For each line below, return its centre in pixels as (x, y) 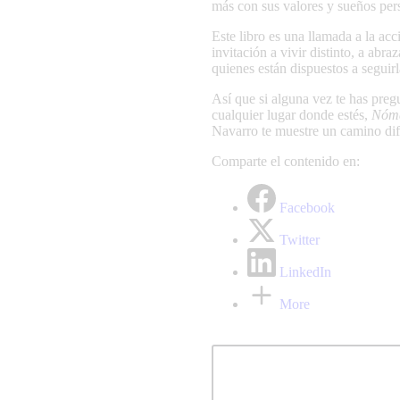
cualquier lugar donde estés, (292, 114)
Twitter (300, 239)
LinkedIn (305, 271)
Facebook (307, 207)
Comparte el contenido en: (286, 161)
